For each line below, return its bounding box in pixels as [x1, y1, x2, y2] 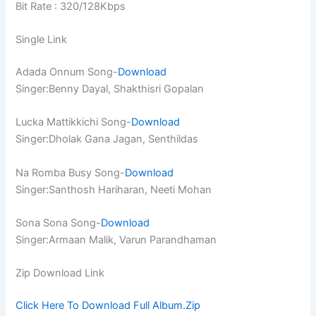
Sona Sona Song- [16, 217, 102, 230]
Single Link [16, 33, 68, 47]
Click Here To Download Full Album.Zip [16, 299, 201, 312]
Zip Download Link [16, 267, 105, 280]
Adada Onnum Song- [16, 66, 119, 79]
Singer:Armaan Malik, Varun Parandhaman [16, 233, 217, 247]
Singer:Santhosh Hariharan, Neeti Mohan [16, 183, 212, 196]
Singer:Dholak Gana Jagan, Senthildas [16, 133, 199, 146]
